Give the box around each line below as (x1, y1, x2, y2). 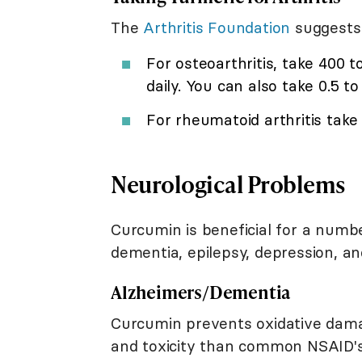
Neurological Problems (111, 167, 345, 200)
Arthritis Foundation (143, 17, 291, 37)
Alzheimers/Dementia (111, 279, 292, 305)
